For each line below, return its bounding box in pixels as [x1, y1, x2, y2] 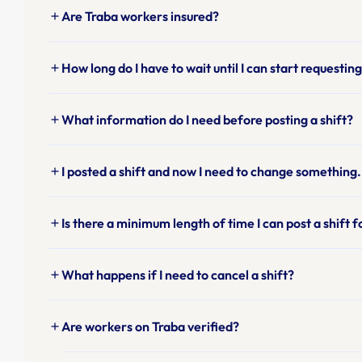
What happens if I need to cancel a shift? [61, 267, 294, 283]
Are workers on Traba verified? [61, 318, 239, 335]
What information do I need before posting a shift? [61, 112, 353, 128]
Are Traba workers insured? [61, 8, 219, 24]
